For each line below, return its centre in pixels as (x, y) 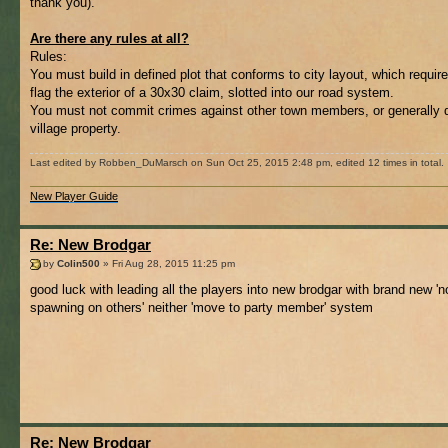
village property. (75, 128)
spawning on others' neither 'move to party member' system (201, 308)
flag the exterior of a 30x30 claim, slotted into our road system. (212, 92)
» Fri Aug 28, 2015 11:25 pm (167, 264)
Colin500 (78, 264)
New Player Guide (74, 195)
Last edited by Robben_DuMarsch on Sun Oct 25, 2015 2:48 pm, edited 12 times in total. (237, 162)
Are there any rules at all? (109, 38)
